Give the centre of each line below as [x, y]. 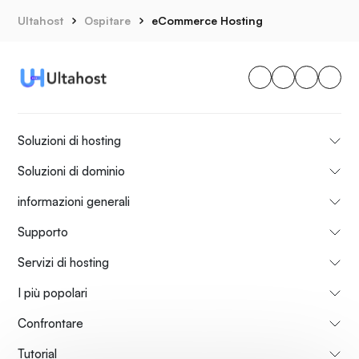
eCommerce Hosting [207, 21]
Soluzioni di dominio [71, 171]
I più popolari [52, 292]
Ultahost [40, 21]
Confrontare [50, 323]
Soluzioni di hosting [69, 140]
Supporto [43, 232]
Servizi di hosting [63, 262]
